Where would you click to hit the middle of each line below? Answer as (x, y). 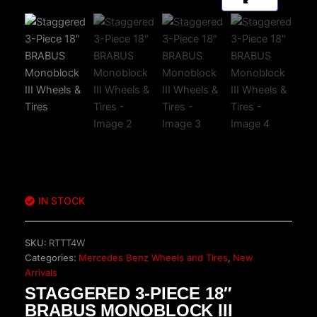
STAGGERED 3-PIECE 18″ (128, 293)
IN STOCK (62, 200)
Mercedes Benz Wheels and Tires (153, 257)
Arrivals (41, 272)
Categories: (52, 257)
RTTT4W (67, 242)
